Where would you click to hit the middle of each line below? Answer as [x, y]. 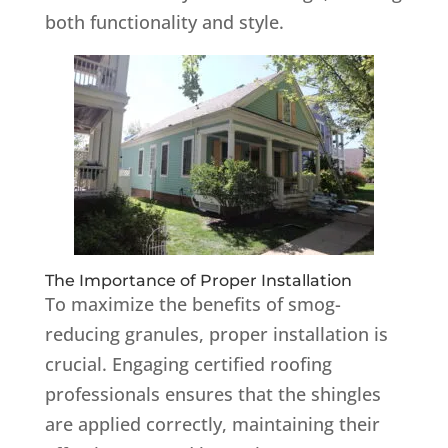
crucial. [75, 363]
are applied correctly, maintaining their [212, 423]
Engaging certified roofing [221, 363]
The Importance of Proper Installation [198, 280]
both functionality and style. [164, 21]
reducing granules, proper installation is [216, 333]
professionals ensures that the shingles [212, 393]
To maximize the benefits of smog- [192, 303]
